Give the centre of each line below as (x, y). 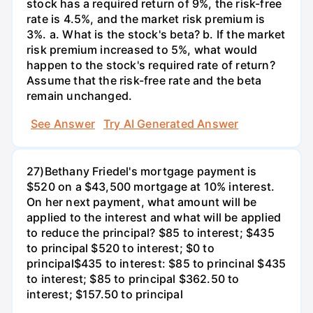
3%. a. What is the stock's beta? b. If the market (156, 35)
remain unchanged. (80, 96)
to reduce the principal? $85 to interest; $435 (151, 232)
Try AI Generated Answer (171, 123)
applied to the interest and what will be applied (154, 217)
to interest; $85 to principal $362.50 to (133, 278)
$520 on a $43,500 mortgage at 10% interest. (151, 186)
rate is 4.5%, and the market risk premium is (146, 19)
